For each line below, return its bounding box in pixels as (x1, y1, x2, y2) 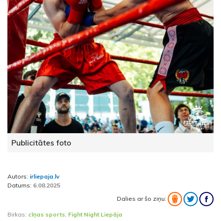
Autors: (7, 172, 30, 180)
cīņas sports (28, 210, 65, 218)
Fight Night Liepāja (68, 210, 122, 218)
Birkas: (7, 210, 28, 218)
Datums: (7, 181, 33, 189)
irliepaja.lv (30, 172, 60, 180)
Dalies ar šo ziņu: (117, 194, 168, 202)
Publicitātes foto (11, 137, 71, 147)
